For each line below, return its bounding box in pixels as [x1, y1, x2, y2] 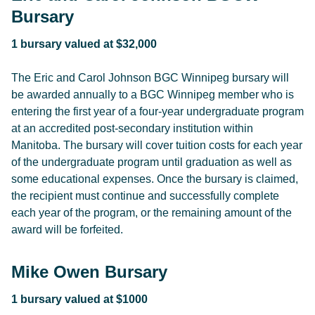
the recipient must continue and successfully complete [11, 190, 279, 202]
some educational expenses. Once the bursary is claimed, [11, 173, 298, 185]
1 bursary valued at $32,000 [11, 38, 157, 50]
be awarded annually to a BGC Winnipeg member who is [11, 89, 294, 101]
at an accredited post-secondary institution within [11, 122, 253, 134]
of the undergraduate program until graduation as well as [11, 156, 292, 168]
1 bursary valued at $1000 [11, 293, 148, 305]
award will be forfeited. [11, 224, 123, 236]
